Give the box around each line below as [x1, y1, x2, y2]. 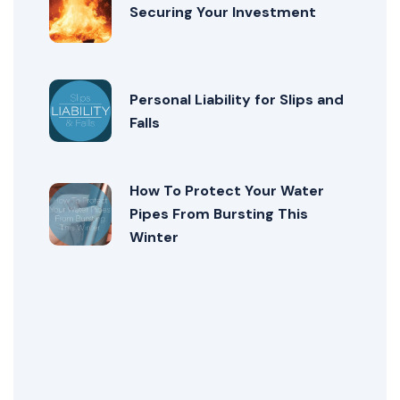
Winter [129, 228, 179, 247]
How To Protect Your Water [129, 181, 324, 201]
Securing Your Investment [129, 2, 316, 21]
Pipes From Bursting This [129, 204, 308, 224]
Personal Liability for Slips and [129, 89, 344, 109]
